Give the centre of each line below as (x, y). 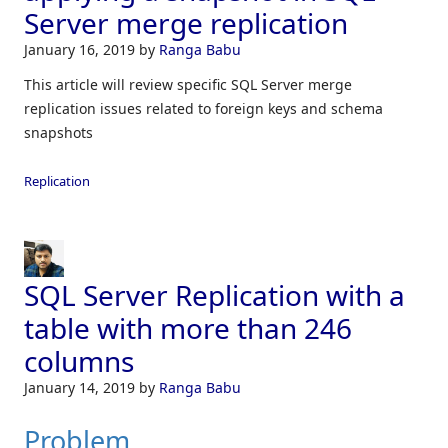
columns (79, 361)
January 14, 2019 (81, 388)
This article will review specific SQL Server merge (188, 84)
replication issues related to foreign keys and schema (203, 108)
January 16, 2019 (81, 49)
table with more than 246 (188, 328)
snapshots (58, 132)
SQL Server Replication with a (214, 295)
